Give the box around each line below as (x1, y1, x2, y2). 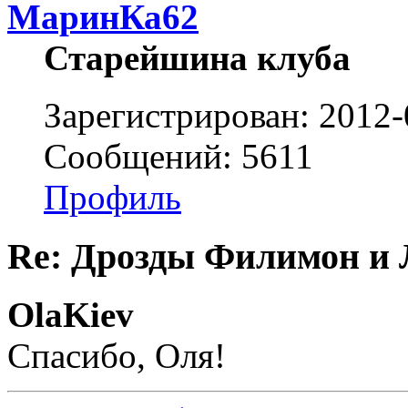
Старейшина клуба (44, 37, 351, 77)
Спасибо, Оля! (7, 336, 226, 376)
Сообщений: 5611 (44, 136, 313, 176)
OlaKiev (7, 295, 134, 335)
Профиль (44, 177, 181, 217)
